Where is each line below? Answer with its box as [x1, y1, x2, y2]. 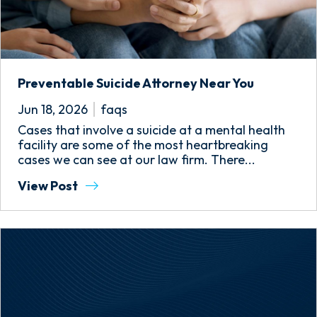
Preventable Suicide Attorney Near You [18, 75, 254, 91]
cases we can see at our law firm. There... [18, 151, 255, 168]
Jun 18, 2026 [18, 101, 88, 117]
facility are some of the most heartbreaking [18, 137, 268, 153]
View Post [18, 178, 80, 194]
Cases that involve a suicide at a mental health [18, 122, 285, 138]
